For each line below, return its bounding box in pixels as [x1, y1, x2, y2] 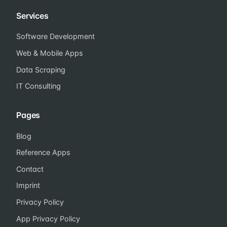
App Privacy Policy [16, 214, 80, 223]
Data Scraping [16, 65, 65, 74]
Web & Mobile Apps [16, 48, 83, 57]
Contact [16, 164, 44, 173]
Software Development [16, 32, 95, 41]
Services [16, 10, 49, 21]
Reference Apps [16, 148, 70, 157]
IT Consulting [16, 82, 61, 91]
